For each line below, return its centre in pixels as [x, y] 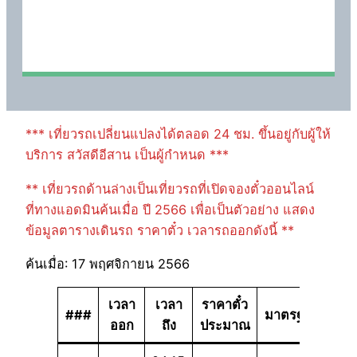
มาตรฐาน [292, 315]
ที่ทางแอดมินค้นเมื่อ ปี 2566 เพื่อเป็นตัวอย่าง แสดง [170, 209]
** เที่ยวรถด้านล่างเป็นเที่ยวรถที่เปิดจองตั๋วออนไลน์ [170, 188]
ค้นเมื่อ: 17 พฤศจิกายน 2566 [108, 263]
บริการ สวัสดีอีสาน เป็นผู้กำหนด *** [127, 155]
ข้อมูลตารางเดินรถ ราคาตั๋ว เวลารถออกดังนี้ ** [160, 230]
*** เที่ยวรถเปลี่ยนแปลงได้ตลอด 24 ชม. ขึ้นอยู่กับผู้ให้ [178, 134]
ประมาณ [225, 326]
